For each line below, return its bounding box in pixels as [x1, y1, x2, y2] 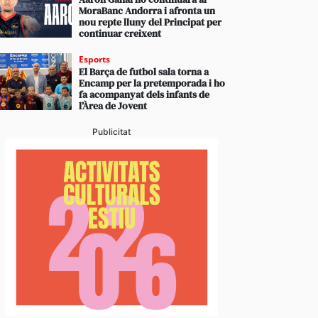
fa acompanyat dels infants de [79, 87, 210, 102]
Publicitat [92, 126, 131, 137]
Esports [79, 53, 111, 65]
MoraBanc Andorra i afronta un [79, 4, 216, 18]
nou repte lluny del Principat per [79, 15, 222, 29]
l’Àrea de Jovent [79, 99, 148, 113]
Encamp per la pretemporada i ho [79, 76, 226, 90]
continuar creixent [79, 26, 162, 40]
